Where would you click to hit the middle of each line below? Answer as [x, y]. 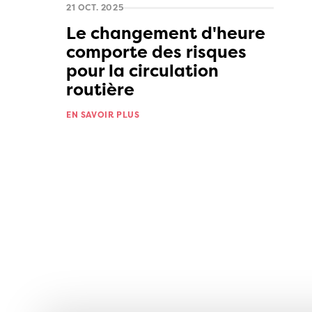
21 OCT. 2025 [95, 8]
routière [100, 90]
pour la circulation [142, 71]
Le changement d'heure [166, 33]
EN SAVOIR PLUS [103, 115]
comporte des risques [156, 52]
